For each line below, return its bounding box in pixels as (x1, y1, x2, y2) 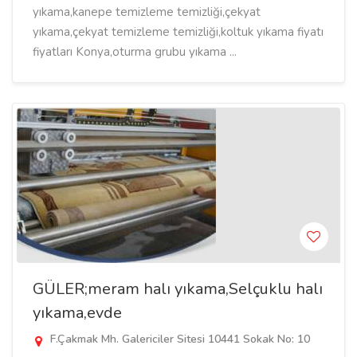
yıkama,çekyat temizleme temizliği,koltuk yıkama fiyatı (33, 24, 324, 40)
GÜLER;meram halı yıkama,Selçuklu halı (33, 278, 323, 300)
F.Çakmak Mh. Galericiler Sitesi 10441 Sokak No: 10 (47, 331, 310, 347)
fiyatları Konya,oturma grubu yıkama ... (33, 44, 237, 60)
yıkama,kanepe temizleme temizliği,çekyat (33, 4, 261, 20)
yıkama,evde (33, 302, 122, 324)
